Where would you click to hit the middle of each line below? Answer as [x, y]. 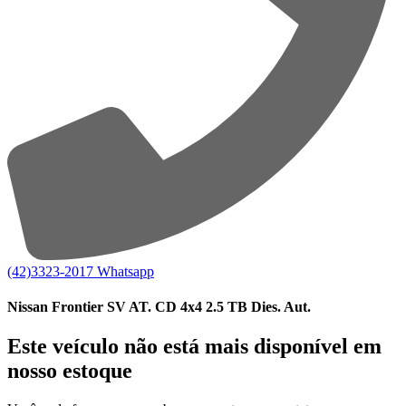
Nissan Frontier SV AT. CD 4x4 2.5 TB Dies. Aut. [159, 307]
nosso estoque [70, 371]
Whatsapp [126, 271]
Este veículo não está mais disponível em [194, 347]
